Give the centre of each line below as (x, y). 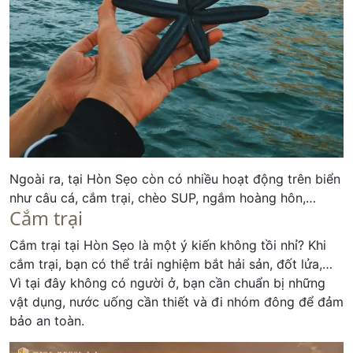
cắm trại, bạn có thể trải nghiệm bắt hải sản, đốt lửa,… (171, 264)
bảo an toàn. (47, 321)
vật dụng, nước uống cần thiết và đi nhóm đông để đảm (176, 302)
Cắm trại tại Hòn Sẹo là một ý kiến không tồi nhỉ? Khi (168, 245)
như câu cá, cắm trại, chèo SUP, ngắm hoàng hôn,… (163, 198)
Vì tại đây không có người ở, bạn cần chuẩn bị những (167, 283)
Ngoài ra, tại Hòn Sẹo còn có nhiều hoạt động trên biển (175, 179)
